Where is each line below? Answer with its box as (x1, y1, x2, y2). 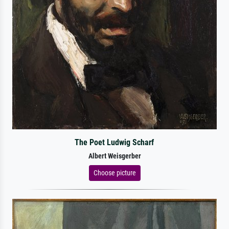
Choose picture (93, 168, 136, 177)
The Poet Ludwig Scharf (75, 137, 154, 147)
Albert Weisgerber (88, 151, 141, 161)
